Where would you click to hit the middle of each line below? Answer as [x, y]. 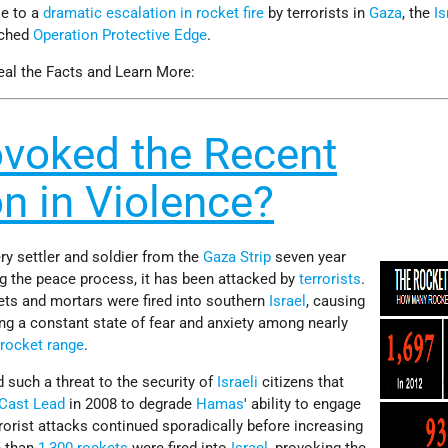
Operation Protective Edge [120, 35]
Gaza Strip [237, 256]
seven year [309, 256]
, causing [336, 300]
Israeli [238, 381]
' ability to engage [303, 403]
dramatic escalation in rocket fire [154, 13]
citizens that [301, 381]
